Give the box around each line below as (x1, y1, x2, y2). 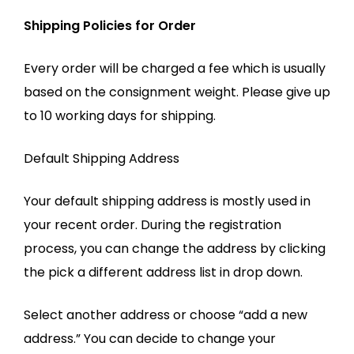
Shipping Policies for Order (24, 17, 196, 35)
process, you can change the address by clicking (24, 239, 326, 258)
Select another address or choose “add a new (24, 306, 307, 324)
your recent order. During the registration (24, 216, 281, 234)
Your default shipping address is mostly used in (24, 192, 311, 210)
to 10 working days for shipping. (24, 107, 216, 125)
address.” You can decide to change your (24, 330, 276, 348)
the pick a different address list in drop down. (24, 263, 303, 281)
